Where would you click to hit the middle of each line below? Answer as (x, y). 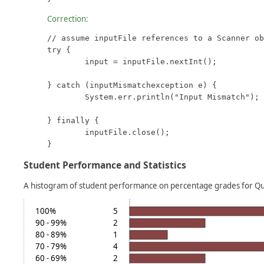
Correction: (68, 19)
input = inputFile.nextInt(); (66, 61)
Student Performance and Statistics (105, 165)
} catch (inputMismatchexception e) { (132, 85)
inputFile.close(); (66, 132)
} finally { (73, 120)
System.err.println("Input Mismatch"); (66, 97)
